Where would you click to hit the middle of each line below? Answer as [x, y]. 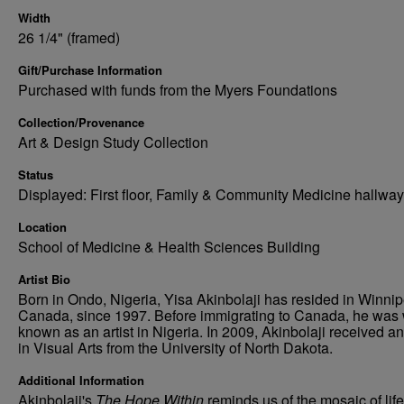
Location [42, 227]
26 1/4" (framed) [69, 37]
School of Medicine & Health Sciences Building [169, 247]
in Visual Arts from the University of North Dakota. [175, 348]
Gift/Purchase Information [90, 70]
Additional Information [81, 380]
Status [36, 174]
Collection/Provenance [81, 122]
